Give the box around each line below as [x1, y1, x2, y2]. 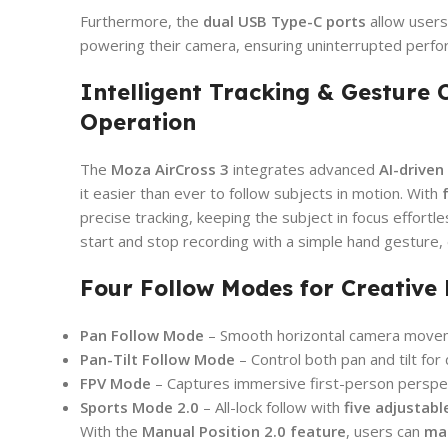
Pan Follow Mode [80, 324, 204, 345]
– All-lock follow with [199, 396, 344, 417]
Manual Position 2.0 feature [142, 420, 346, 441]
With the [80, 420, 142, 441]
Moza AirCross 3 [111, 158, 229, 179]
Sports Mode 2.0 [80, 396, 199, 417]
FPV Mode [80, 372, 151, 393]
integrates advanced [229, 158, 379, 179]
